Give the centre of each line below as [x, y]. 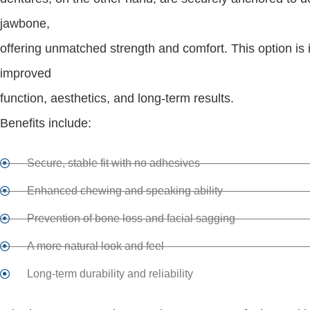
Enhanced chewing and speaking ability [125, 191]
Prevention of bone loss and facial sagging [131, 218]
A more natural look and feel [95, 246]
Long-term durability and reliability [110, 274]
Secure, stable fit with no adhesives [113, 163]
